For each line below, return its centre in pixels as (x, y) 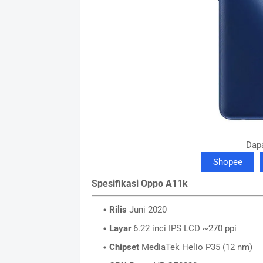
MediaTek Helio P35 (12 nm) (195, 247)
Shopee (228, 162)
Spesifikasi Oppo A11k (139, 184)
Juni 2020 (146, 209)
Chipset (124, 247)
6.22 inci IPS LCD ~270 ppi (183, 228)
